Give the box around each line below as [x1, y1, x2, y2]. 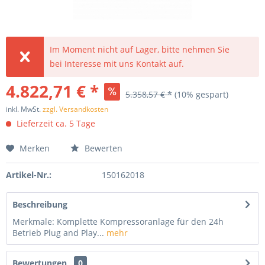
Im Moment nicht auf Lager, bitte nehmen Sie [50, 44, 230, 55]
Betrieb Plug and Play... [12, 227, 104, 238]
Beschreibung [12, 199, 67, 210]
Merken [20, 143, 50, 154]
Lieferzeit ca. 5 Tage [14, 118, 95, 129]
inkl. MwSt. [6, 104, 43, 114]
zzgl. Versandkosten [43, 104, 108, 114]
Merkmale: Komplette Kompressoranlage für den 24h [12, 216, 224, 227]
